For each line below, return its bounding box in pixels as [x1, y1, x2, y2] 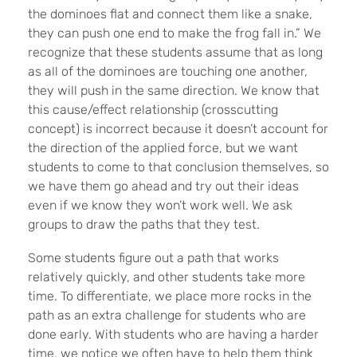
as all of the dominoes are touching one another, [28, 64, 308, 80]
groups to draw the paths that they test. [28, 217, 260, 233]
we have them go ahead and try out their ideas [28, 178, 299, 194]
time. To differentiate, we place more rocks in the [28, 288, 312, 304]
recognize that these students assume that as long [28, 45, 323, 61]
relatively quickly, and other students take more [28, 269, 305, 285]
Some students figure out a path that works [28, 250, 279, 266]
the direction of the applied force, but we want [28, 140, 298, 156]
